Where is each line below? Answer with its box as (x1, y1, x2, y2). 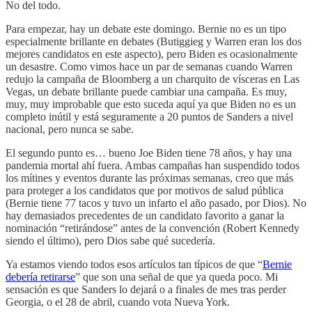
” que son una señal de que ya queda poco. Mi (75, 270, 278, 283)
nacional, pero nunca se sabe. (6, 123, 134, 135)
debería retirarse (6, 270, 75, 283)
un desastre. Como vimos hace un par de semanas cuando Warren (6, 60, 292, 72)
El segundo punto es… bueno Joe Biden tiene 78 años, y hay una (6, 146, 292, 159)
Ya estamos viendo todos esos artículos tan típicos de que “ (6, 258, 263, 270)
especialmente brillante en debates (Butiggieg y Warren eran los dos (6, 35, 302, 47)
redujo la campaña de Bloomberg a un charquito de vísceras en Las (6, 72, 299, 85)
